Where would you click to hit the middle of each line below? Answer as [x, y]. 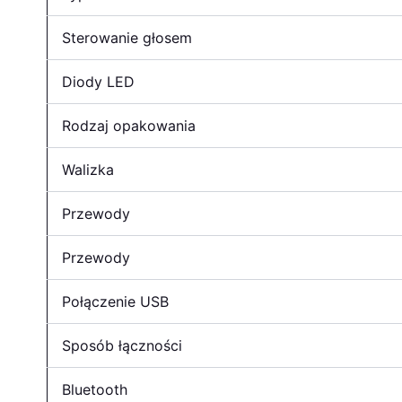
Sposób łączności [122, 345]
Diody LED [98, 81]
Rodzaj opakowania [129, 125]
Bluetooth [95, 389]
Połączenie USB [115, 301]
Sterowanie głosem [127, 37]
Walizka [88, 169]
